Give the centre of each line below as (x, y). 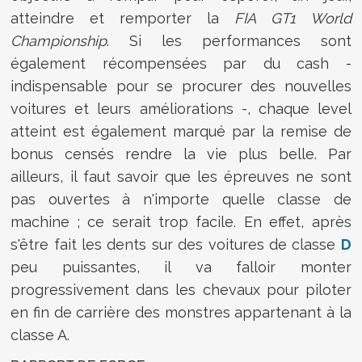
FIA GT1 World (293, 18)
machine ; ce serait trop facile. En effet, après (181, 221)
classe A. (40, 335)
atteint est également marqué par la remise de (181, 131)
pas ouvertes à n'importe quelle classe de (181, 199)
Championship (59, 40)
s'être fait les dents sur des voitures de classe (176, 244)
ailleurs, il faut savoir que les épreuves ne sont (181, 176)
